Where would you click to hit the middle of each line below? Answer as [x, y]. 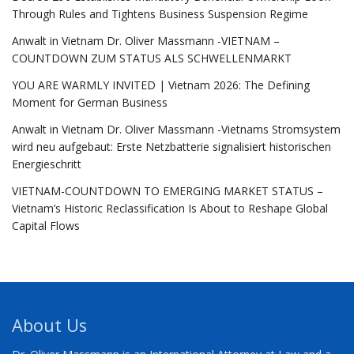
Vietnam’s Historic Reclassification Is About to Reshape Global [170, 208]
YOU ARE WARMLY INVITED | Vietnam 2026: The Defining [161, 85]
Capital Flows [46, 225]
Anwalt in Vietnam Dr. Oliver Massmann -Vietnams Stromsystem [176, 129]
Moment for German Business [90, 102]
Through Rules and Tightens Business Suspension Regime [160, 13]
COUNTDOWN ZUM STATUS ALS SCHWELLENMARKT [152, 58]
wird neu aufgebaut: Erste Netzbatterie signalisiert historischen [171, 146]
